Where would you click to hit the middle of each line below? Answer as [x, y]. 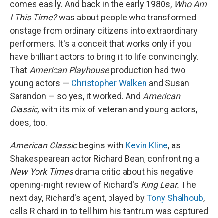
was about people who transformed [127, 17]
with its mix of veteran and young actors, [118, 109]
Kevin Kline [147, 145]
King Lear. [160, 185]
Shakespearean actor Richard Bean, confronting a [104, 158]
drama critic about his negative [133, 172]
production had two [147, 70]
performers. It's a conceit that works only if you [100, 44]
